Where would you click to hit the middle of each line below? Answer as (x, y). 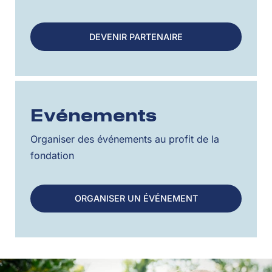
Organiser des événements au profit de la (125, 139)
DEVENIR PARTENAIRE (136, 36)
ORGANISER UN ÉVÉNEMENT (136, 198)
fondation (52, 155)
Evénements (94, 116)
